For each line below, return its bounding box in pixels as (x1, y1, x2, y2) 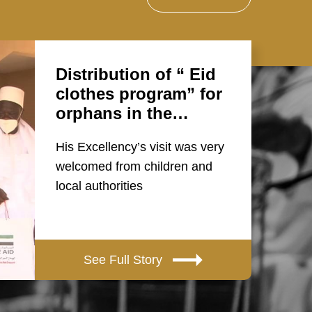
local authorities (56, 179, 143, 193)
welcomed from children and (56, 159, 213, 173)
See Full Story (84, 253, 163, 267)
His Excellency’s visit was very (56, 140, 225, 154)
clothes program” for (56, 84, 223, 103)
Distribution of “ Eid (56, 65, 217, 84)
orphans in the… (56, 104, 189, 123)
